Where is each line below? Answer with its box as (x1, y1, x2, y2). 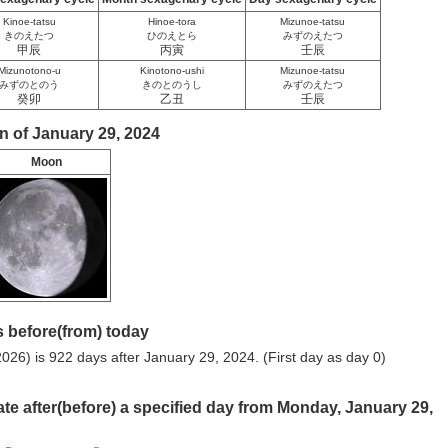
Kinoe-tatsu (2, 16, 56, 27)
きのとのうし (141, 79, 202, 90)
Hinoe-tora (147, 16, 196, 27)
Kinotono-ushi (139, 65, 204, 76)
